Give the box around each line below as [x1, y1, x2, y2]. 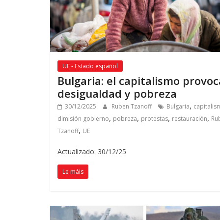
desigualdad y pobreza [57, 86, 177, 101]
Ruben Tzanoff [111, 102, 153, 111]
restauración [172, 114, 207, 123]
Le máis [62, 167, 83, 176]
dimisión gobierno [57, 114, 109, 123]
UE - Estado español [62, 62, 118, 71]
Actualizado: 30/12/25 [57, 147, 126, 157]
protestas [141, 114, 168, 123]
